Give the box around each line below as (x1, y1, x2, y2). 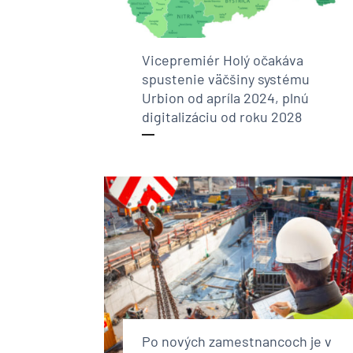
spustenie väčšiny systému (142, 70, 310, 88)
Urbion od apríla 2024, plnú (142, 89, 309, 107)
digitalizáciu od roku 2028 (142, 108, 302, 126)
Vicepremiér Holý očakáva (142, 51, 303, 69)
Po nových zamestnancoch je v (142, 332, 332, 350)
